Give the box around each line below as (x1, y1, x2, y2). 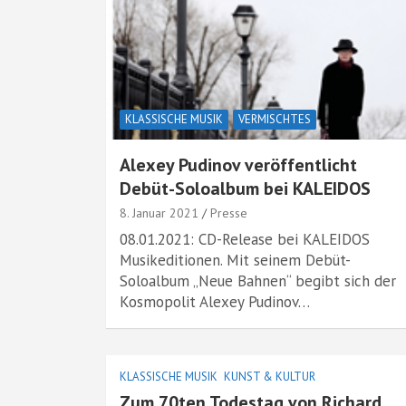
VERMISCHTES (238, 111, 311, 127)
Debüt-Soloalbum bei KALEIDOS (120, 177, 371, 200)
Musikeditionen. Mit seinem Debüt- (120, 250, 351, 270)
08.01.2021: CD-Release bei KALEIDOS (120, 229, 370, 249)
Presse (210, 205, 247, 221)
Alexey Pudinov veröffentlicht (120, 153, 357, 177)
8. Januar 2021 (120, 205, 198, 221)
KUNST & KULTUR (224, 369, 315, 384)
